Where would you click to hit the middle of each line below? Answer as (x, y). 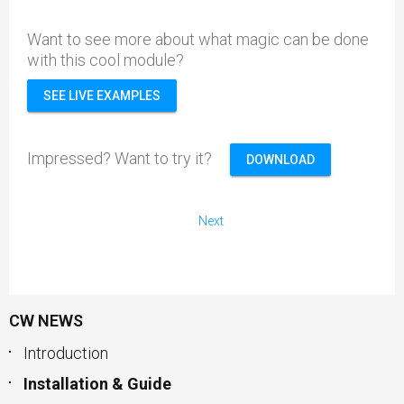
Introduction (66, 353)
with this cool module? (106, 60)
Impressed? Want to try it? (129, 158)
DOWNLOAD (280, 160)
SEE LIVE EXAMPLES (102, 96)
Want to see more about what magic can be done (198, 39)
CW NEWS (46, 321)
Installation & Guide (97, 384)
